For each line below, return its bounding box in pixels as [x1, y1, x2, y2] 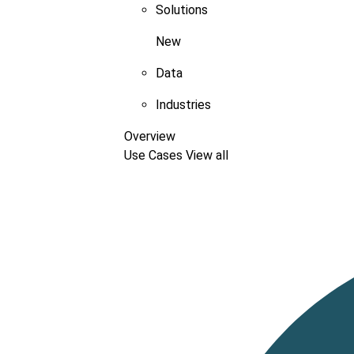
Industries [156, 97, 211, 113]
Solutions [156, 2, 208, 18]
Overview [124, 129, 175, 145]
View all [186, 148, 228, 164]
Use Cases [124, 148, 186, 164]
